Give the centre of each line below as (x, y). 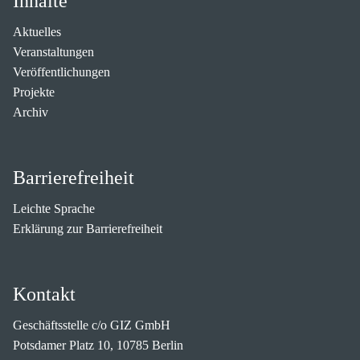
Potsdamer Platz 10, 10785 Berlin (98, 345)
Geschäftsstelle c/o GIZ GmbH (92, 325)
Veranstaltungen (53, 51)
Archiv (31, 112)
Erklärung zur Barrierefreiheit (88, 228)
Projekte (34, 92)
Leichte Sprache (54, 208)
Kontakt (44, 294)
